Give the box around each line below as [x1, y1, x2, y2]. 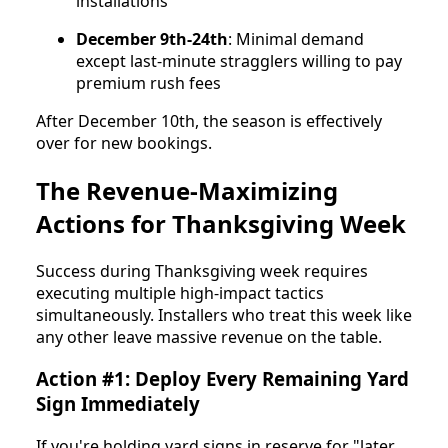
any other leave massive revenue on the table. [36, 325, 382, 348]
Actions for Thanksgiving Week [36, 206, 406, 240]
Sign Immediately [36, 391, 200, 417]
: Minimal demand [228, 27, 364, 50]
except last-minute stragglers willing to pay [76, 49, 402, 72]
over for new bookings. [36, 131, 212, 154]
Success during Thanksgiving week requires [36, 259, 368, 282]
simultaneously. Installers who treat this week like [36, 303, 412, 326]
